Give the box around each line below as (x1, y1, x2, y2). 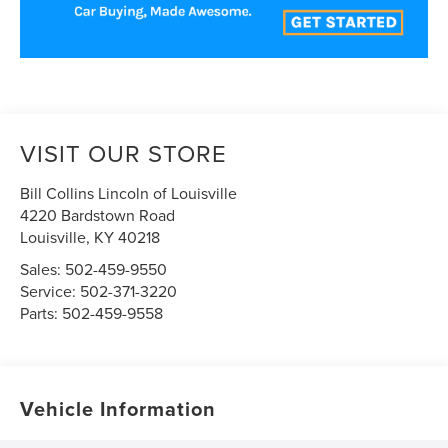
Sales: (20, 257, 66, 280)
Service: (20, 279, 81, 302)
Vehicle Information (20, 393, 217, 423)
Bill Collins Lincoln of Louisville (20, 181, 238, 204)
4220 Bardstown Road (20, 203, 176, 226)
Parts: (20, 301, 63, 324)
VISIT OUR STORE (20, 135, 228, 170)
